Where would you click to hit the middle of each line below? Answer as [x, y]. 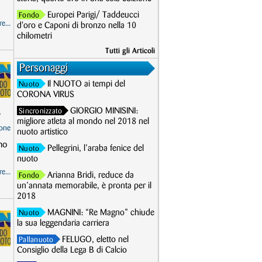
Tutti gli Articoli [130, 51]
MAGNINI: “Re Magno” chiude [101, 213]
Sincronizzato [41, 111]
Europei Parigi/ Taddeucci [94, 15]
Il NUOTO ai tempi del [87, 84]
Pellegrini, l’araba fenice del [96, 149]
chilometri [35, 36]
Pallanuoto [36, 240]
